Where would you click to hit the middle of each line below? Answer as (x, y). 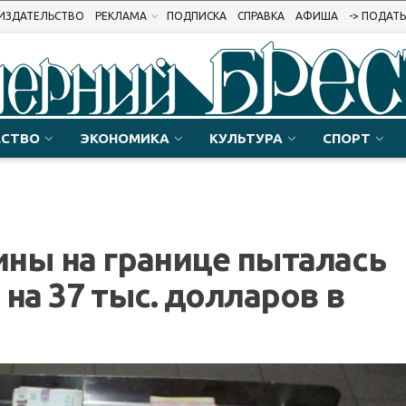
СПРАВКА (261, 16)
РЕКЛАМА (121, 16)
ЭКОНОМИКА (125, 138)
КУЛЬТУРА (246, 138)
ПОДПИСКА (197, 16)
